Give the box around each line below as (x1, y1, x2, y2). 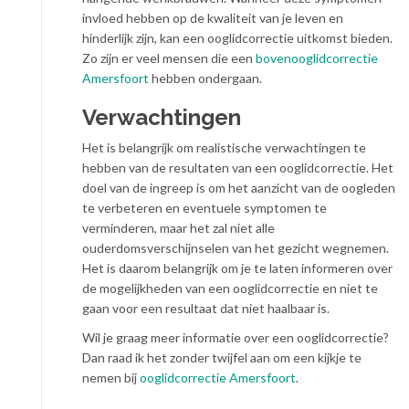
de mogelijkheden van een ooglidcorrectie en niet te (82, 280, 378, 297)
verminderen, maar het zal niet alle (82, 220, 275, 236)
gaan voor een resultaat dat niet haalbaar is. (82, 300, 330, 317)
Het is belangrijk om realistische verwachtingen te (82, 140, 366, 156)
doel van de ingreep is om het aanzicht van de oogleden (82, 180, 395, 196)
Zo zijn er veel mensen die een (82, 50, 256, 67)
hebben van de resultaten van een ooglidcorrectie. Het (82, 160, 393, 176)
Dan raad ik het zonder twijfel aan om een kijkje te (82, 350, 362, 366)
